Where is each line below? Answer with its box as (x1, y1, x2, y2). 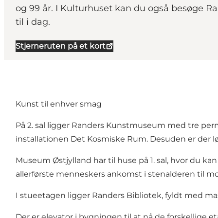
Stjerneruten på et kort (16, 41, 106, 51)
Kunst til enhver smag (16, 99, 102, 109)
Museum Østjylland (16, 156, 91, 165)
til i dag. (16, 17, 50, 28)
